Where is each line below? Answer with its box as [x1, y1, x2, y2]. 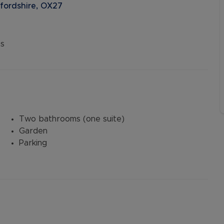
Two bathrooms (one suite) [19, 115, 124, 123]
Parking [19, 139, 47, 147]
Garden [19, 127, 47, 135]
